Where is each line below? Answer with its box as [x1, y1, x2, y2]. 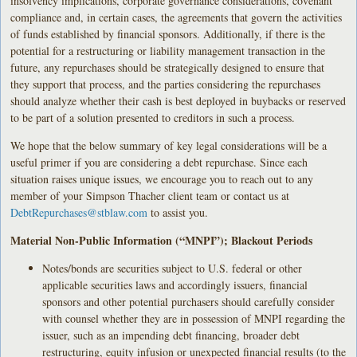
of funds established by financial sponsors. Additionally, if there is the [10, 25, 326, 41]
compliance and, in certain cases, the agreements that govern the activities [10, 9, 343, 25]
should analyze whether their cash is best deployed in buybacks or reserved [10, 92, 347, 108]
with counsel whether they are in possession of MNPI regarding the [42, 310, 346, 326]
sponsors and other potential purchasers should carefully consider [42, 293, 335, 309]
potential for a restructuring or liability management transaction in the [10, 42, 326, 58]
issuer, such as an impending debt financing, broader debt [42, 327, 300, 343]
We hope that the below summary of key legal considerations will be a [10, 137, 328, 153]
